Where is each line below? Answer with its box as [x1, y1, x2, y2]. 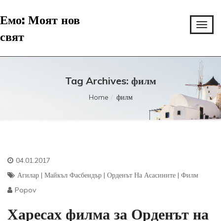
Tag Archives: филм [65, 74, 156, 87]
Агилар [17, 171, 39, 180]
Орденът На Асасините [107, 171, 176, 180]
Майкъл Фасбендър [44, 171, 102, 180]
